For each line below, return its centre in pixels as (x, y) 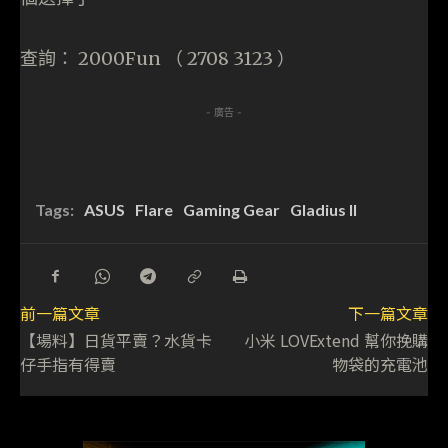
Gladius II (323, 210)
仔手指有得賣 (68, 364)
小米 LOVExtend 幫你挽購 (335, 340)
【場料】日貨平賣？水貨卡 (116, 340)
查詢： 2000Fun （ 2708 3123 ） (157, 59)
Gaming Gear (231, 210)
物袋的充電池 (379, 364)
